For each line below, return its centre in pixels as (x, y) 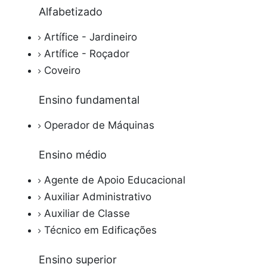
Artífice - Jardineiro (92, 37)
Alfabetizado (71, 12)
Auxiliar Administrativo (99, 197)
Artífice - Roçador (88, 54)
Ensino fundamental (89, 100)
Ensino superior (78, 260)
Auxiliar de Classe (89, 213)
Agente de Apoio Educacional (116, 180)
